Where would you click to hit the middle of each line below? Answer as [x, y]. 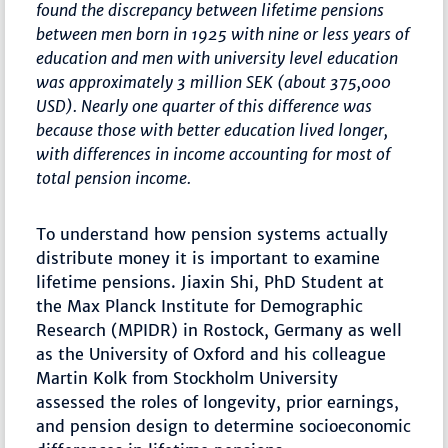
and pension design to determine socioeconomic [224, 425]
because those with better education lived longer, [212, 129]
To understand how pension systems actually [212, 233]
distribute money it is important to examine [208, 257]
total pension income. [114, 177]
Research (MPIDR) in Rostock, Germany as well [219, 329]
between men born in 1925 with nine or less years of [223, 33]
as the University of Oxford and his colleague [211, 353]
